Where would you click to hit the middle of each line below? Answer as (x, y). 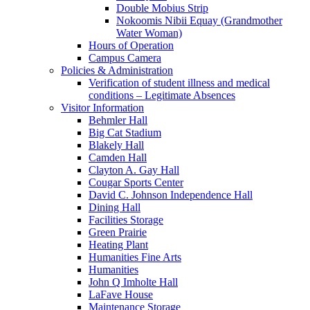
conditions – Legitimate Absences (162, 95)
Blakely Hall (116, 145)
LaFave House (121, 295)
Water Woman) (149, 33)
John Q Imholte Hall (133, 282)
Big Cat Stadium (125, 133)
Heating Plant (118, 245)
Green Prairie (118, 232)
